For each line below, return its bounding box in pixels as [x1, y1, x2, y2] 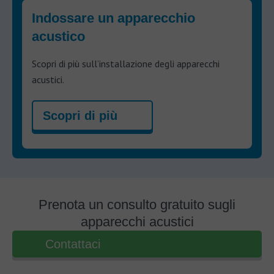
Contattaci [45, 237, 100, 251]
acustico [32, 29, 85, 44]
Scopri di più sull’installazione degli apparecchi [32, 57, 220, 70]
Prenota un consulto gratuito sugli [39, 197, 235, 212]
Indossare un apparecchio [32, 10, 195, 26]
